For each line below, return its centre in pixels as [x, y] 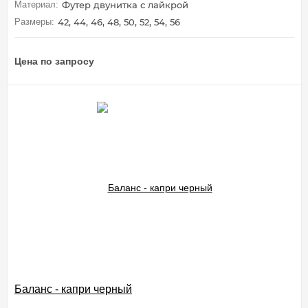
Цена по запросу [54, 61]
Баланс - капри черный [73, 289]
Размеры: [34, 21]
